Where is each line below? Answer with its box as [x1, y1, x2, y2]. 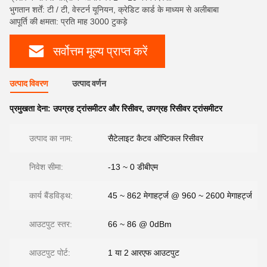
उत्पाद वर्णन [72, 79, 106, 88]
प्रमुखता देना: [10, 104, 53, 113]
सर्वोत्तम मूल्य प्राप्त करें [53, 44, 148, 58]
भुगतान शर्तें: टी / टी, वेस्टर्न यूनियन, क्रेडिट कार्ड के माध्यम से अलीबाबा [10, 5, 219, 14]
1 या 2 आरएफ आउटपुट [108, 248, 179, 257]
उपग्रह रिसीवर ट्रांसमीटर [147, 104, 222, 113]
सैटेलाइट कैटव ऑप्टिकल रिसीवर [108, 133, 203, 143]
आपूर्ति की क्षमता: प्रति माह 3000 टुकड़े [10, 17, 128, 26]
